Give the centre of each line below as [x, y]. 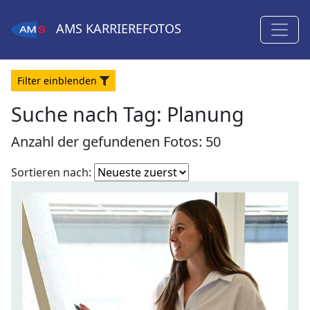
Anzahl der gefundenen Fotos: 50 [116, 142]
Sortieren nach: [51, 172]
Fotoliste [211, 171]
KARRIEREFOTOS [132, 29]
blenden [77, 81]
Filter [30, 81]
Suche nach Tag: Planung [128, 114]
